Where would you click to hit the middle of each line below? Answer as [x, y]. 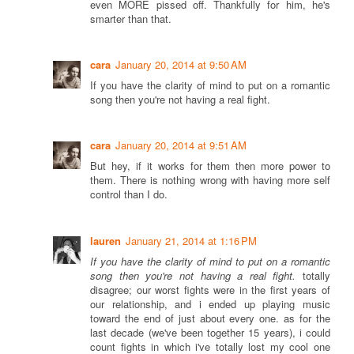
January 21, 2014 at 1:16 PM [191, 240]
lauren [105, 240]
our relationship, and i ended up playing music [210, 303]
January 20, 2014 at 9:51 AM [181, 145]
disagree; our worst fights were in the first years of [210, 289]
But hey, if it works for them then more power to [210, 166]
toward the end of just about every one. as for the [210, 318]
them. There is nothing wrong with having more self [210, 180]
